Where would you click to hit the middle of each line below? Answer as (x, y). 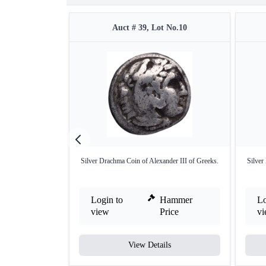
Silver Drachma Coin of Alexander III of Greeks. (150, 161)
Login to (107, 200)
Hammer (176, 200)
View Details (150, 245)
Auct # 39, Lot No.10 (150, 28)
